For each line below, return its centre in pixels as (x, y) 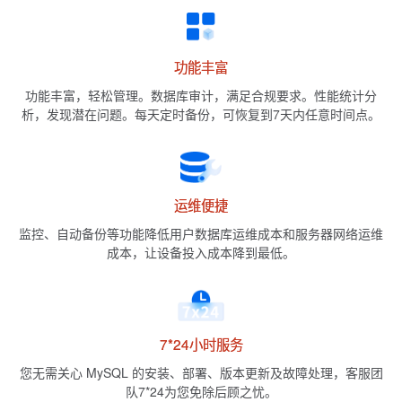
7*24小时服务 (201, 344)
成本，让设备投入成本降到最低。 (201, 253)
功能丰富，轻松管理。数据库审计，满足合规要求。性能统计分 (201, 95)
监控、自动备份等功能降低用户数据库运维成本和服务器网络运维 (201, 234)
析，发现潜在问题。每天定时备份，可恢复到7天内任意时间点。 (201, 114)
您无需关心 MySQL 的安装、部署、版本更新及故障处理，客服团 (201, 373)
